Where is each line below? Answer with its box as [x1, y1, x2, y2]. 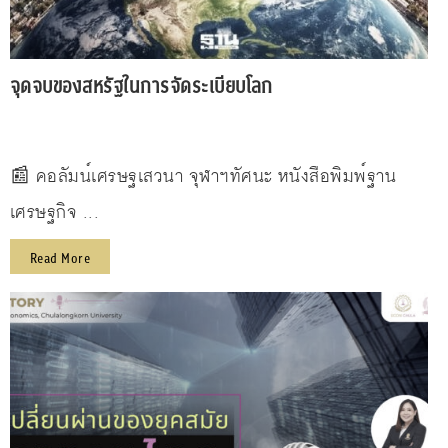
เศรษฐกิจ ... [10, 199, 100, 227]
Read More [30, 249, 91, 269]
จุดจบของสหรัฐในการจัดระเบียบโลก [10, 73, 273, 101]
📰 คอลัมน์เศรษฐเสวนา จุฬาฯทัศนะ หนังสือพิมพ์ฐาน [10, 163, 397, 191]
